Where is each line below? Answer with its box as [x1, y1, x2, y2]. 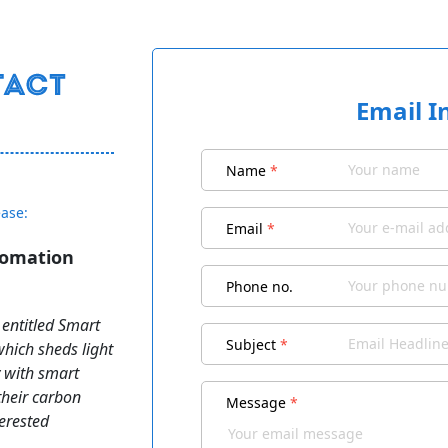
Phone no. [226, 277, 293, 296]
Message [226, 393, 290, 412]
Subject [226, 335, 280, 354]
